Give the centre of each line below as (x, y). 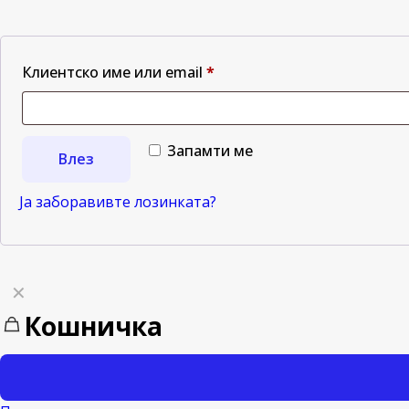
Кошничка (93, 326)
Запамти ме (210, 151)
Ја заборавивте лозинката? (118, 202)
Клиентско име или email (114, 73)
